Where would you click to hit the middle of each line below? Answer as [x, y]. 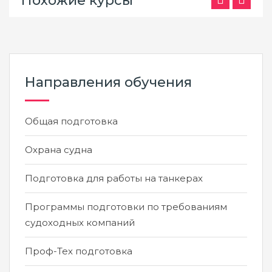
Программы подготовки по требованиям [126, 207]
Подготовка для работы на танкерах [114, 178]
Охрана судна [59, 150]
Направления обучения [108, 82]
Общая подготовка [71, 121]
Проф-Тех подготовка [79, 251]
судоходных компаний [80, 223]
